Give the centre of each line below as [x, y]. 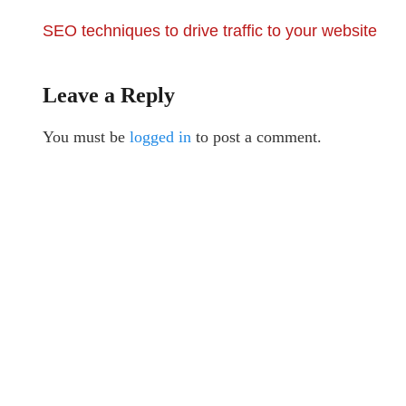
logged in [160, 137]
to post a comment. [256, 137]
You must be [86, 137]
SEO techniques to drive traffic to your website [210, 31]
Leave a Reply [109, 96]
